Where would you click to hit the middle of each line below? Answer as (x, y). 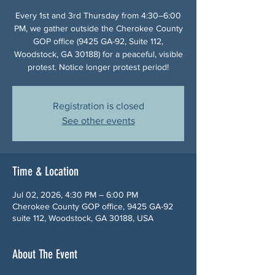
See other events (98, 120)
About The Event (45, 254)
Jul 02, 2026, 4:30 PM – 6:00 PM (75, 194)
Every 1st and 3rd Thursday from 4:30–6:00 (98, 15)
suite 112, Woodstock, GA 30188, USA (83, 218)
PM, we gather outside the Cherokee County (98, 28)
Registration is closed (98, 106)
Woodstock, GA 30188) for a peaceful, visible (98, 54)
